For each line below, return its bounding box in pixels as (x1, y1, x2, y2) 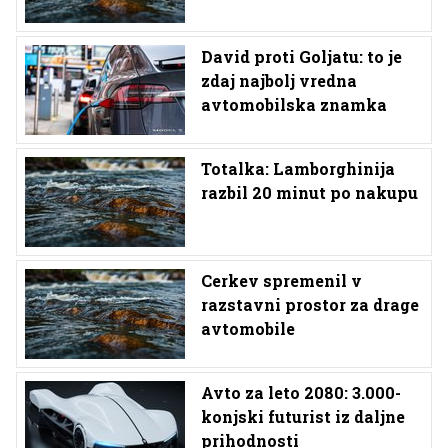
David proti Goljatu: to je (201, 45, 402, 67)
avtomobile (201, 317, 295, 339)
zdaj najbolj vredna (201, 69, 357, 91)
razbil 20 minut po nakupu (201, 181, 418, 203)
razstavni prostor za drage (201, 293, 419, 315)
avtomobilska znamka (201, 93, 387, 115)
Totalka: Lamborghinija (201, 157, 395, 179)
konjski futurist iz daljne (201, 405, 405, 427)
